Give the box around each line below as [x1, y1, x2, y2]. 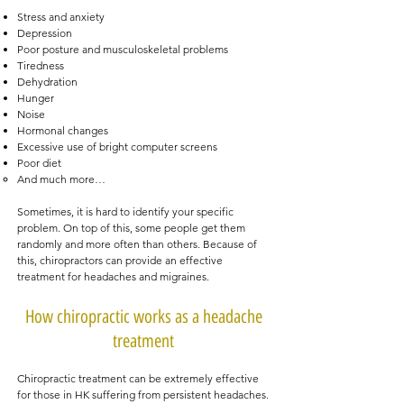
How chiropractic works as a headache [24, 306, 262, 327]
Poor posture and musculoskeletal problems [17, 42, 228, 56]
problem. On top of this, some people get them [17, 221, 245, 234]
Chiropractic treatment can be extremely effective [17, 372, 259, 385]
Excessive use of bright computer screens [17, 140, 217, 153]
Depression [17, 26, 72, 40]
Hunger [17, 91, 54, 105]
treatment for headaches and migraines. [17, 270, 209, 283]
